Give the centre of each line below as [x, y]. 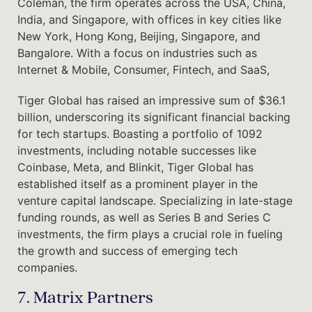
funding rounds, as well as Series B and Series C [144, 217]
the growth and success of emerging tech [127, 250]
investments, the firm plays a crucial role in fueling [150, 234]
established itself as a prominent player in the [138, 184]
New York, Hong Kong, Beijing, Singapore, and [139, 36]
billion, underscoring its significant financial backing [154, 117]
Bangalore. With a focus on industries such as [137, 53]
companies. [47, 267]
